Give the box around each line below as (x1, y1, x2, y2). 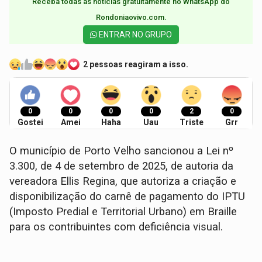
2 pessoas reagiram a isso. (83, 59, 189, 69)
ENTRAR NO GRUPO (97, 30, 172, 40)
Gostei (17, 118, 43, 127)
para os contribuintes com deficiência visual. (9, 220, 226, 234)
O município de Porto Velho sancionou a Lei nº (9, 144, 234, 158)
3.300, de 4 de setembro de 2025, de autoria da (9, 160, 234, 173)
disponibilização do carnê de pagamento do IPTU (9, 190, 246, 204)
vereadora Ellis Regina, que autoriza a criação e (9, 175, 237, 188)
